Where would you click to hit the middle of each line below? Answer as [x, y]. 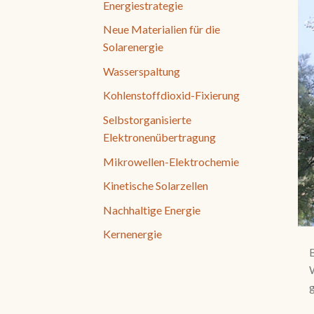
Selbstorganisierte [147, 119]
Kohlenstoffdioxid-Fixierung [171, 95]
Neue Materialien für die [162, 29]
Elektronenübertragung [159, 137]
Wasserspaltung [142, 71]
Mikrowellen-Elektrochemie [171, 161]
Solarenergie [133, 47]
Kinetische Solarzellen [156, 186]
